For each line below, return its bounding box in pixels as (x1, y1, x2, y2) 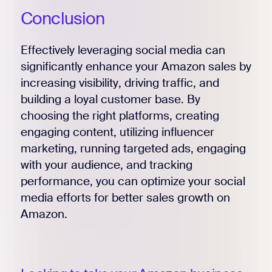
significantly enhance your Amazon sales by (20, 58, 251, 74)
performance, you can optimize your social (20, 173, 245, 189)
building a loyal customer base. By (20, 91, 200, 107)
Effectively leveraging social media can (20, 42, 225, 58)
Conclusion (20, 7, 105, 30)
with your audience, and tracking (20, 157, 192, 172)
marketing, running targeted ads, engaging (20, 140, 246, 156)
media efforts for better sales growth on (20, 189, 230, 205)
